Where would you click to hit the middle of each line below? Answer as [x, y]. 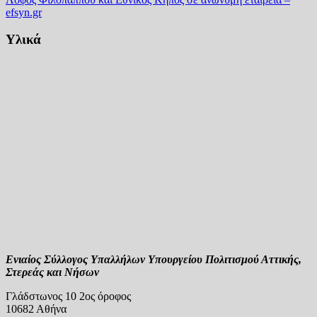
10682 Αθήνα [36, 309]
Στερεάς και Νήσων [52, 272]
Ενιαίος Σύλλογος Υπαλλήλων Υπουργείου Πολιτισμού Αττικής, [154, 260]
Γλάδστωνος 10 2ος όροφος [68, 296]
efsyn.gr [24, 12]
